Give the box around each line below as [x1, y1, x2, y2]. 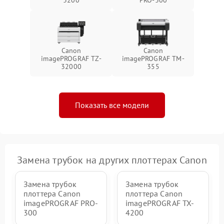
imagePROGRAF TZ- [41, 53, 101, 63]
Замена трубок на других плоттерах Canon [17, 153, 207, 166]
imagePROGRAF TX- [125, 197, 194, 208]
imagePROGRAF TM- [122, 53, 184, 63]
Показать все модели [75, 99, 149, 110]
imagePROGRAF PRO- [23, 197, 98, 208]
